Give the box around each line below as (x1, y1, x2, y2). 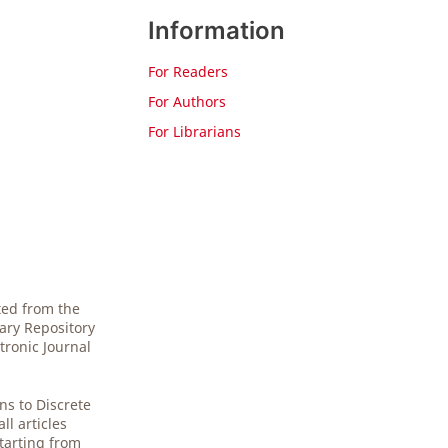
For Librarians (148, 122, 241, 142)
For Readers (148, 62, 228, 82)
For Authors (148, 92, 226, 112)
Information (148, 16, 285, 46)
